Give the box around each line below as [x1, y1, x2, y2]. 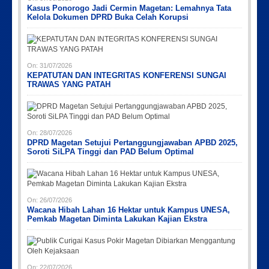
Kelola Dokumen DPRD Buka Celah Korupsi [27, 12, 189, 22]
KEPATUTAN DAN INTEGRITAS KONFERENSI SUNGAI [27, 70, 226, 80]
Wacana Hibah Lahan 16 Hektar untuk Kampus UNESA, [27, 205, 230, 214]
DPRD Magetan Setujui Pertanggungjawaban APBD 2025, [27, 138, 238, 147]
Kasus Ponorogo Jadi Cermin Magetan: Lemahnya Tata [27, 3, 231, 13]
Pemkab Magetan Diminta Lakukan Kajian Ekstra [27, 214, 207, 223]
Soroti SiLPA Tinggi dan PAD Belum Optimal [27, 147, 194, 156]
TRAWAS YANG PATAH [27, 79, 110, 89]
